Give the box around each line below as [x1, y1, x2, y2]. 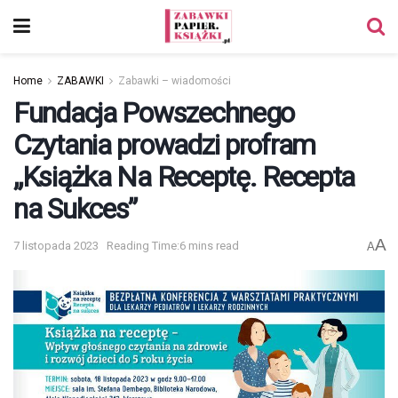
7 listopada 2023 [13, 239, 99, 253]
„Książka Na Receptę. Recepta [13, 160, 355, 194]
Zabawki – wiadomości [118, 75, 231, 87]
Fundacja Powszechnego [13, 96, 295, 130]
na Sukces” [13, 192, 138, 226]
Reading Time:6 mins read [107, 239, 239, 253]
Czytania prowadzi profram [13, 128, 315, 162]
